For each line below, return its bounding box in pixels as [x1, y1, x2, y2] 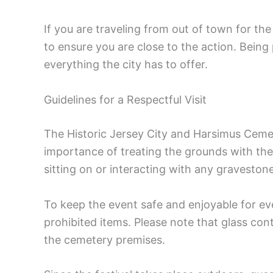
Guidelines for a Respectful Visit [44, 93, 207, 106]
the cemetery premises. [44, 233, 165, 246]
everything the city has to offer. [44, 57, 208, 71]
